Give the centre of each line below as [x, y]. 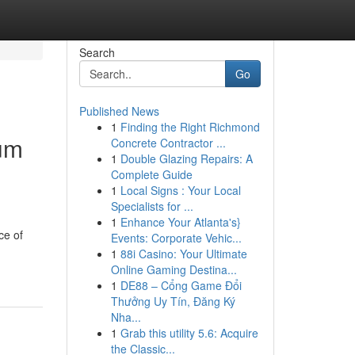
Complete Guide [151, 174]
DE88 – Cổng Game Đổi [181, 285]
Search [97, 52]
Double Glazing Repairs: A [186, 158]
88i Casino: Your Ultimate [183, 254]
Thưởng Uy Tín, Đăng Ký [173, 301]
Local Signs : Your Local [180, 190]
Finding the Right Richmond [190, 127]
